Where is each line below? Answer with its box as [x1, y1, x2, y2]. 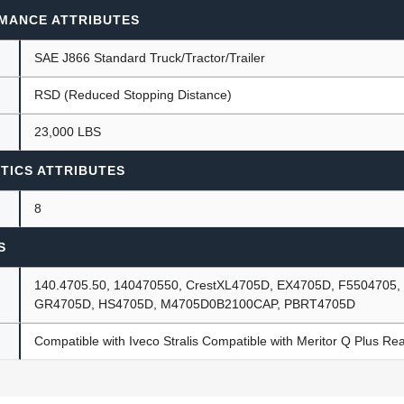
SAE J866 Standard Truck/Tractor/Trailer [34, 50, 266, 65]
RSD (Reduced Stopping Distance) [34, 87, 233, 102]
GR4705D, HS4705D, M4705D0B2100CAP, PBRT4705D [34, 296, 356, 311]
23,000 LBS [34, 124, 102, 139]
